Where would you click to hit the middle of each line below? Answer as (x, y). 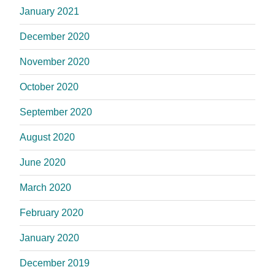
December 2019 (55, 263)
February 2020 (52, 212)
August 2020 (47, 137)
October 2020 (49, 87)
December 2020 (55, 36)
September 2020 (56, 112)
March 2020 (45, 187)
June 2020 (43, 162)
